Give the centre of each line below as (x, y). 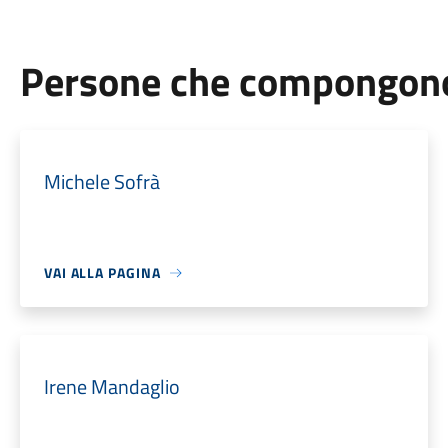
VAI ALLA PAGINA (102, 272)
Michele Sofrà (101, 181)
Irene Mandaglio (111, 386)
